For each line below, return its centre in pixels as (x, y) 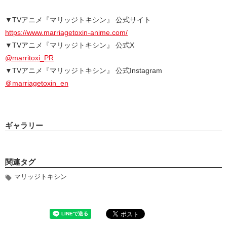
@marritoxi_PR (29, 58)
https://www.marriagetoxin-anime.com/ (66, 33)
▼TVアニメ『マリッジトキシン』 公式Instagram (84, 71)
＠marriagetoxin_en (37, 83)
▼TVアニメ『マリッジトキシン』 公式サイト (78, 20)
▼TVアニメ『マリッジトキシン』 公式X (70, 45)
